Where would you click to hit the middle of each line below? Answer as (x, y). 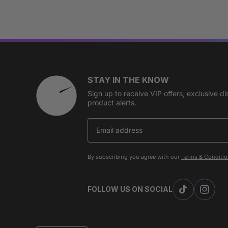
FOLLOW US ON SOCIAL (130, 189)
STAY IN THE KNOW (128, 80)
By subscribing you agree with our (134, 157)
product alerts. (112, 103)
